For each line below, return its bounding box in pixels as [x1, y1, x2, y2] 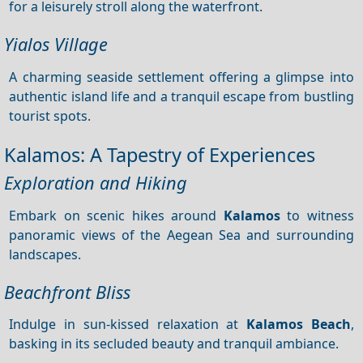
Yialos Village [4, 32, 108, 57]
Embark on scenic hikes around [9, 206, 224, 224]
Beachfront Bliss [4, 280, 130, 304]
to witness [280, 206, 354, 224]
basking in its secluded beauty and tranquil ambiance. [9, 335, 340, 352]
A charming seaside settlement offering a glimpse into [9, 67, 354, 86]
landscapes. [9, 245, 82, 263]
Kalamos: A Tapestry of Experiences [4, 141, 315, 168]
